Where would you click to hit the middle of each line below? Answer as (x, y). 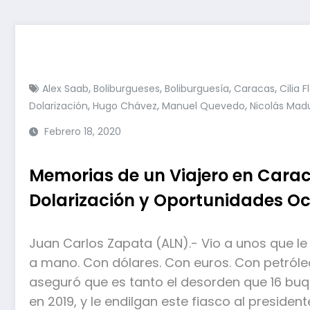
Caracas (254, 88)
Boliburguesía (197, 88)
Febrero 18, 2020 (83, 131)
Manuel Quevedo (203, 106)
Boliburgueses (127, 88)
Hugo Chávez (125, 106)
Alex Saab (65, 88)
